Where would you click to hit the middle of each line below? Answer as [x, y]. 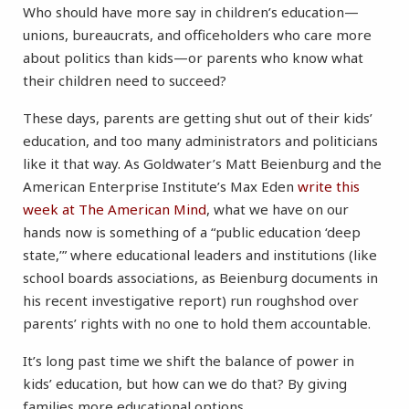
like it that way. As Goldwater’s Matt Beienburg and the [202, 164]
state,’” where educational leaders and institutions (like [200, 255]
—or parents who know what [268, 58]
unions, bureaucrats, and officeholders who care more [197, 35]
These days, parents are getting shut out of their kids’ [198, 118]
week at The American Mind [115, 210]
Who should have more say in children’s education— [191, 12]
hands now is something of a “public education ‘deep [192, 232]
